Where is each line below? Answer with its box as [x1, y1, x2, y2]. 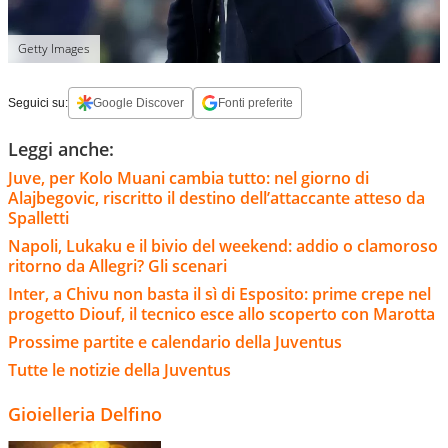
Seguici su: [8, 96, 68, 111]
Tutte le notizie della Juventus [8, 359, 231, 382]
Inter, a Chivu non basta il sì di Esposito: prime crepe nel [8, 283, 431, 306]
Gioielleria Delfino [8, 402, 162, 427]
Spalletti [8, 207, 69, 230]
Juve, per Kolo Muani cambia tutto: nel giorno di [8, 167, 369, 190]
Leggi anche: [8, 137, 114, 162]
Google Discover [93, 96, 184, 111]
